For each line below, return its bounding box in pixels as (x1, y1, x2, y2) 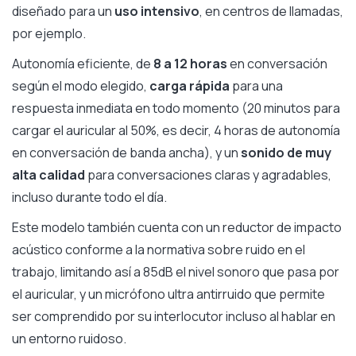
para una (230, 77, 283, 95)
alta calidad (12, 166, 85, 184)
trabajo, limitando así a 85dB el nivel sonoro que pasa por (12, 263, 339, 281)
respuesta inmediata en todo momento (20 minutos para (12, 99, 340, 118)
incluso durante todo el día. (12, 188, 169, 207)
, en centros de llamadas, (199, 2, 343, 21)
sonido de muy (241, 144, 331, 162)
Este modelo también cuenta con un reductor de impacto (12, 219, 342, 237)
